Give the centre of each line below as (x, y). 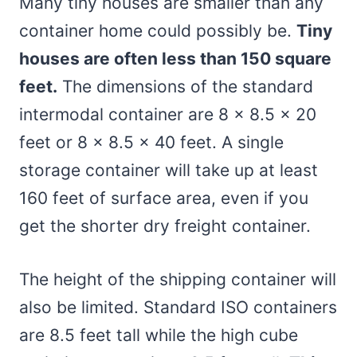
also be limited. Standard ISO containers (178, 307)
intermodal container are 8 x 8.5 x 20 (168, 114)
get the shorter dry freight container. (165, 226)
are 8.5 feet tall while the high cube (159, 335)
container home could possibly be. (158, 30)
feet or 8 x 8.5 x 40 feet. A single (151, 142)
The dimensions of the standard (185, 86)
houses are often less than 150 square (175, 58)
